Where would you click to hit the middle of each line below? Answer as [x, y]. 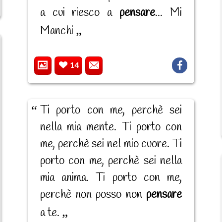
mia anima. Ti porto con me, [111, 178]
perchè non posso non [93, 195]
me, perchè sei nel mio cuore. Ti [111, 144]
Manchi [58, 31]
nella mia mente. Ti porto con [111, 128]
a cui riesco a [80, 13]
